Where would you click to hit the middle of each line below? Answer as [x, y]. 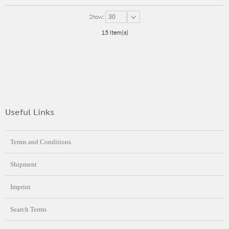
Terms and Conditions [41, 142]
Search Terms [28, 210]
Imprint [20, 187]
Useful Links [30, 112]
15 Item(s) [114, 33]
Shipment [24, 165]
